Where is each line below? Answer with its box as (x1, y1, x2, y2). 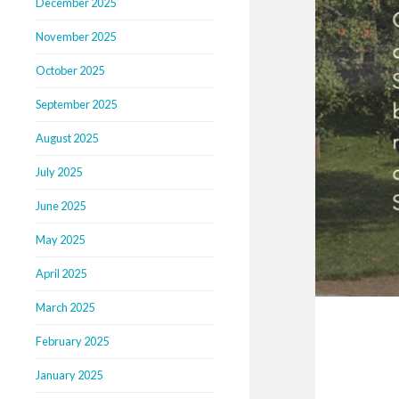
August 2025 (36, 131, 98, 146)
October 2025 (36, 63, 104, 78)
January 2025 (36, 368, 102, 383)
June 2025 (36, 199, 85, 214)
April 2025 (36, 266, 86, 281)
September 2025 (36, 97, 117, 112)
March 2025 (36, 300, 94, 315)
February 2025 (36, 334, 109, 349)
